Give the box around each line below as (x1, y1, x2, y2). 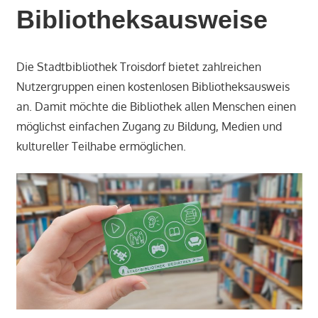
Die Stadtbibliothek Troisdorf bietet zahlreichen (16, 59, 261, 74)
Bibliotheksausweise (16, 4, 268, 34)
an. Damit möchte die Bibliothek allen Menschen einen (16, 99, 296, 114)
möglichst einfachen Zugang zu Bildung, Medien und (16, 119, 282, 133)
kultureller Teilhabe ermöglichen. (16, 138, 186, 153)
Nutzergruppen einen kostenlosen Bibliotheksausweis (16, 79, 290, 94)
